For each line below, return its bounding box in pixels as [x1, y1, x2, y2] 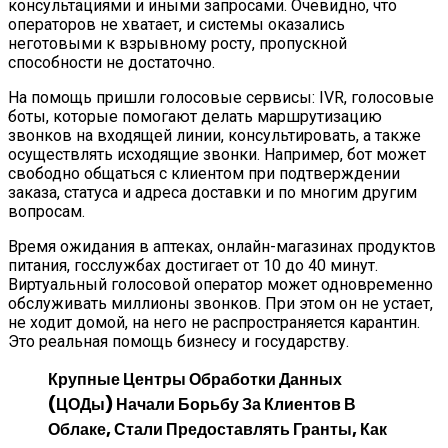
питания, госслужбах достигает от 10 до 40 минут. [8, 255, 378, 275]
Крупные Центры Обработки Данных [48, 367, 342, 391]
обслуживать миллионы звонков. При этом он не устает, [8, 293, 433, 313]
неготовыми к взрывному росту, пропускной [8, 33, 347, 53]
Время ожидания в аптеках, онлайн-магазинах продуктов [8, 236, 436, 256]
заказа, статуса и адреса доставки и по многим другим [8, 182, 417, 202]
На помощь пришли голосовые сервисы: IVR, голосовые [8, 87, 434, 107]
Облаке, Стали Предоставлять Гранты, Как [48, 417, 387, 441]
